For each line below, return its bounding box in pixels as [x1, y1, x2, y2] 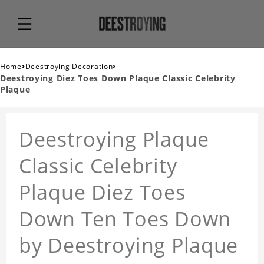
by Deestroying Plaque [19, 232, 239, 259]
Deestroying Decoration [25, 61, 113, 72]
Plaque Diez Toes [19, 179, 186, 206]
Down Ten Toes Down [19, 205, 231, 233]
